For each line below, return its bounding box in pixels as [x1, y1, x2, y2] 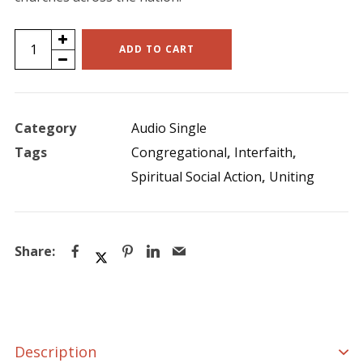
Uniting [268, 168, 314, 186]
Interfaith [233, 143, 293, 162]
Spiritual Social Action [130, 168, 262, 186]
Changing [13, 56, 73, 75]
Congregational [130, 143, 227, 162]
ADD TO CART [118, 42, 194, 57]
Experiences [13, 80, 87, 99]
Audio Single [130, 119, 207, 138]
